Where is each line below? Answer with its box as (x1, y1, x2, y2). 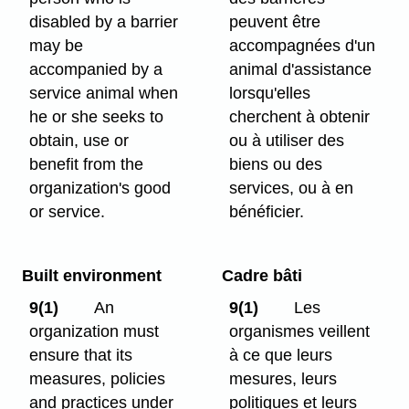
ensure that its (29, 345, 133, 364)
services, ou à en (229, 178, 354, 197)
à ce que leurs (229, 345, 333, 364)
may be (29, 36, 84, 55)
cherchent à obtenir (229, 107, 371, 126)
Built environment (21, 266, 162, 285)
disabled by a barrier (29, 12, 179, 31)
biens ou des (229, 154, 323, 173)
